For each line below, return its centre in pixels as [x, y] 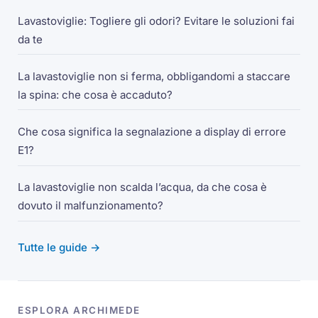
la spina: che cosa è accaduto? [95, 95]
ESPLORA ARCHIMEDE [79, 311]
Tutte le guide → [59, 247]
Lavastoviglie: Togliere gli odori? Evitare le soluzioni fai [157, 21]
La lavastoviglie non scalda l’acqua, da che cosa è [143, 187]
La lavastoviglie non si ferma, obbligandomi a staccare [154, 77]
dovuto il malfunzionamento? [91, 206]
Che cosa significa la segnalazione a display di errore [152, 132]
